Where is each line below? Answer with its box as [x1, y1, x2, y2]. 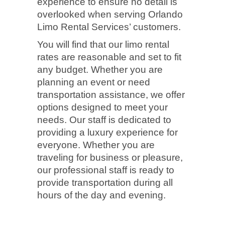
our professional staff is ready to [37, 164, 174, 175]
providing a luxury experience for [37, 127, 178, 138]
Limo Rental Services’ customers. [37, 21, 181, 32]
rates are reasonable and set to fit [37, 51, 181, 62]
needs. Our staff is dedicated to [37, 114, 171, 125]
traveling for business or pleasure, [37, 152, 183, 163]
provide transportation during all [37, 177, 173, 188]
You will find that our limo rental [37, 39, 169, 50]
